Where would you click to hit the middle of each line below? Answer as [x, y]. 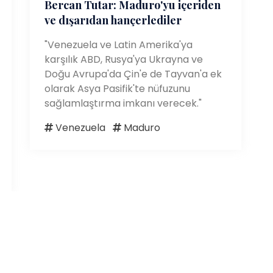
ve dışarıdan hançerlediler [113, 20]
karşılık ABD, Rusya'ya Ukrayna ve [124, 59]
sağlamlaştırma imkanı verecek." [123, 103]
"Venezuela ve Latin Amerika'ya [119, 44]
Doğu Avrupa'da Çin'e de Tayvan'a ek [133, 74]
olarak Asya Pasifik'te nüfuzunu [117, 88]
